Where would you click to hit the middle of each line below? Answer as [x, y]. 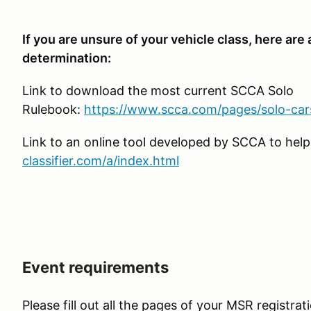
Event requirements [95, 268]
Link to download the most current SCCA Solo [158, 91]
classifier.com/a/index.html [101, 161]
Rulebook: [53, 110]
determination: [67, 58]
